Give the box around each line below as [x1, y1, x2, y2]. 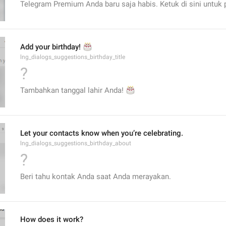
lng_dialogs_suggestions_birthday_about [20, 140, 131, 147]
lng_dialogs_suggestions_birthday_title [20, 53, 125, 61]
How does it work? [20, 215, 83, 224]
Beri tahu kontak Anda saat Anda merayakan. [20, 172, 171, 181]
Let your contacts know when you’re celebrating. [20, 129, 183, 138]
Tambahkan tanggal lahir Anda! [20, 86, 126, 95]
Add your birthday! [20, 42, 83, 51]
